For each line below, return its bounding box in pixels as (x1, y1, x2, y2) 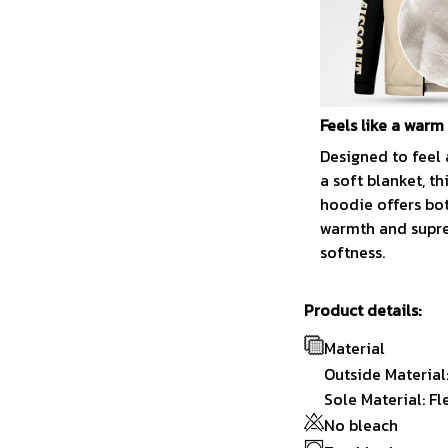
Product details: (304, 297, 421, 322)
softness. (320, 239, 385, 264)
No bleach (324, 412, 398, 437)
